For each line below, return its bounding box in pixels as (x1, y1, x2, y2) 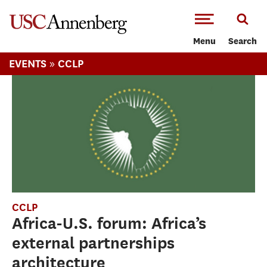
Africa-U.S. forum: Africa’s (12, 214, 206, 233)
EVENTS (9, 57, 46, 70)
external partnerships (12, 234, 175, 253)
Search (228, 38, 257, 46)
